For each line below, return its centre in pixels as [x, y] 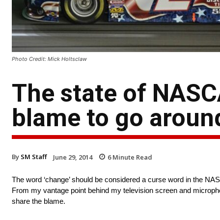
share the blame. [39, 201]
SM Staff [34, 156]
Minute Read [132, 157]
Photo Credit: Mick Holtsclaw [49, 59]
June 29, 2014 [73, 157]
